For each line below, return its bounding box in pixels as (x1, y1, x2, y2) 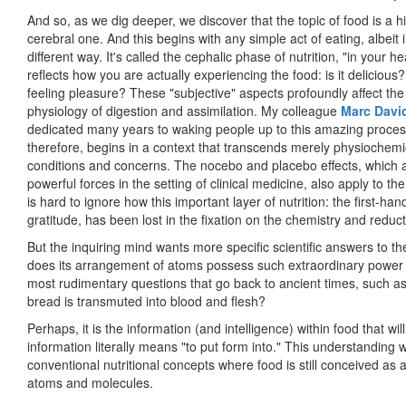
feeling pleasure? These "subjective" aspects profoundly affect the (27, 83, 404, 102)
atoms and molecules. (27, 373, 153, 392)
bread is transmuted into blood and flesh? (27, 292, 266, 311)
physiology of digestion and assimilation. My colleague (27, 101, 341, 121)
